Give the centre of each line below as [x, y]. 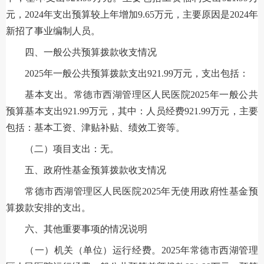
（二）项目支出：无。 [72, 148]
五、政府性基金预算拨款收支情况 [95, 170]
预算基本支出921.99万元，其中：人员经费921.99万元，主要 [132, 111]
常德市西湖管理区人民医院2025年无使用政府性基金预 [141, 191]
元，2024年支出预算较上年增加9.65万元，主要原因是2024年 [132, 14]
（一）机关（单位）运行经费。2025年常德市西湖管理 [141, 250]
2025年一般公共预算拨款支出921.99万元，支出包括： [137, 73]
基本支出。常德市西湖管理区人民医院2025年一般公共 [141, 94]
